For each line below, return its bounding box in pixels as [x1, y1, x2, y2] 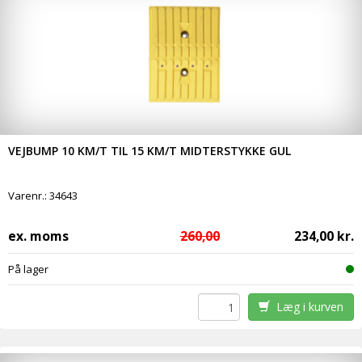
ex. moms [8, 227, 69, 246]
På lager [8, 262, 48, 277]
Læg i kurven [269, 299, 343, 315]
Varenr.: [8, 188, 49, 204]
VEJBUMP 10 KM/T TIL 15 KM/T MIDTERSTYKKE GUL [8, 143, 291, 159]
